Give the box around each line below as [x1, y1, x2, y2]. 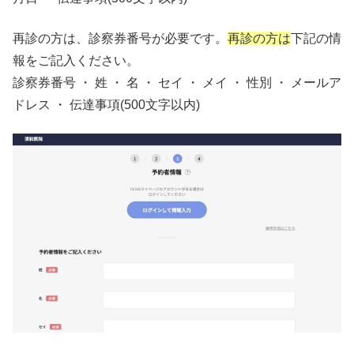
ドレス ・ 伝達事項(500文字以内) [13, 97, 200, 111]
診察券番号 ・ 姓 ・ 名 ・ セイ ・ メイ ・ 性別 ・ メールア [13, 75, 341, 89]
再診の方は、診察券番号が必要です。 [13, 31, 228, 45]
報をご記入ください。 [13, 53, 139, 67]
